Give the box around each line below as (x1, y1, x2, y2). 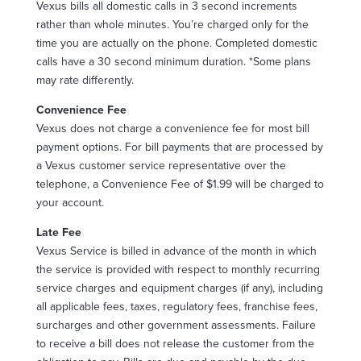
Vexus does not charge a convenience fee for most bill (35, 121, 309, 135)
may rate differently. (35, 73, 134, 87)
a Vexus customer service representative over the (35, 158, 286, 172)
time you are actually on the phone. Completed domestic (35, 35, 317, 50)
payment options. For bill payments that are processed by (35, 139, 323, 154)
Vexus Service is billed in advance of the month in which (35, 243, 317, 258)
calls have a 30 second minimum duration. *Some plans (35, 54, 311, 68)
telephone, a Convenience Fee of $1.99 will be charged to (35, 176, 324, 191)
